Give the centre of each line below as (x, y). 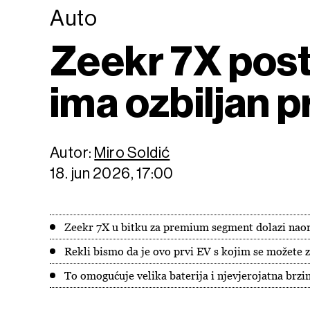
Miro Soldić (132, 153)
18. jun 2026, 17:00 (112, 173)
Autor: (72, 153)
